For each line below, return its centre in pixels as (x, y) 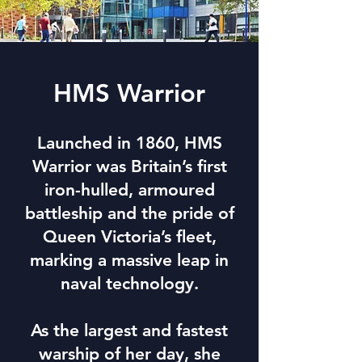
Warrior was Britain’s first (129, 166)
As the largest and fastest (129, 330)
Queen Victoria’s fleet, (129, 236)
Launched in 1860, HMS (129, 143)
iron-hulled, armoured (129, 189)
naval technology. (129, 283)
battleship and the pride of (129, 213)
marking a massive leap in (129, 260)
